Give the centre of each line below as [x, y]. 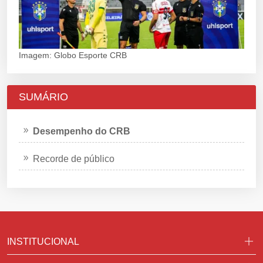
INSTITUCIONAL [43, 241]
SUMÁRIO [43, 97]
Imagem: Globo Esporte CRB [73, 55]
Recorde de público [74, 159]
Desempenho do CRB [82, 131]
